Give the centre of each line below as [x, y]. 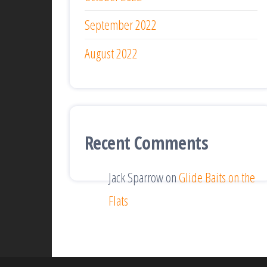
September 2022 [121, 25]
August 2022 [111, 53]
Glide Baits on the [217, 177]
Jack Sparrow [136, 177]
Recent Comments [146, 143]
